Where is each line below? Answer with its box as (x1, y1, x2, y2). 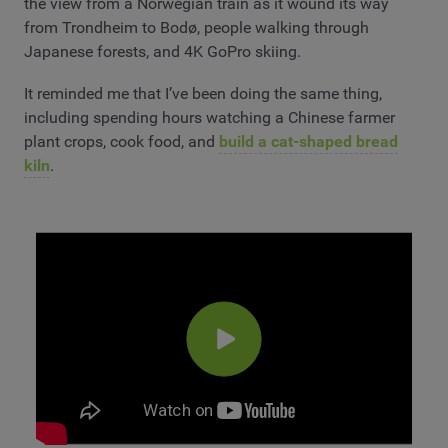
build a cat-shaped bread (219, 132, 398, 152)
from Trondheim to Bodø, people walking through (24, 18, 369, 38)
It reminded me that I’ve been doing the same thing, (24, 84, 382, 104)
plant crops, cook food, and (24, 132, 219, 152)
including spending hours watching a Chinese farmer (24, 108, 395, 128)
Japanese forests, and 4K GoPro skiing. (24, 42, 301, 62)
